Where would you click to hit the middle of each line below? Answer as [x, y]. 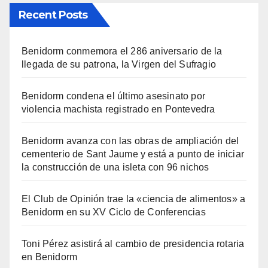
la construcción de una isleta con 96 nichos [115, 167]
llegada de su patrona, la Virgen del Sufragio [119, 64]
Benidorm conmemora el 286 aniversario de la [122, 51]
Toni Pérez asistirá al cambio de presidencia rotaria [133, 243]
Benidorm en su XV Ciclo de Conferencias [114, 212]
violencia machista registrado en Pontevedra [118, 109]
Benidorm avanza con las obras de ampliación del [130, 141]
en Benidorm [50, 257]
